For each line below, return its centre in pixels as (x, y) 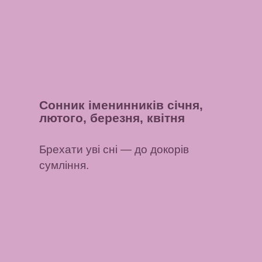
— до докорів (154, 149)
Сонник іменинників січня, (121, 105)
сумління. (64, 165)
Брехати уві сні (79, 149)
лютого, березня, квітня (112, 118)
